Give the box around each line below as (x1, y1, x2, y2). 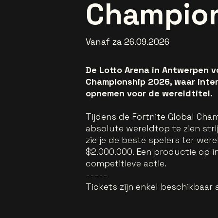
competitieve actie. (86, 158, 166, 169)
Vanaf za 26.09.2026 (86, 36, 169, 48)
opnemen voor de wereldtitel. (86, 88, 213, 99)
